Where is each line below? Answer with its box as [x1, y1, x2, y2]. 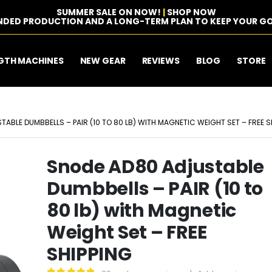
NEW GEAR [80, 55, 126, 67]
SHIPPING [46, 242, 132, 267]
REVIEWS [141, 55, 180, 67]
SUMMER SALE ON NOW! [56, 6, 163, 18]
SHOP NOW [166, 6, 216, 18]
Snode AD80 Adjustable [46, 154, 264, 180]
